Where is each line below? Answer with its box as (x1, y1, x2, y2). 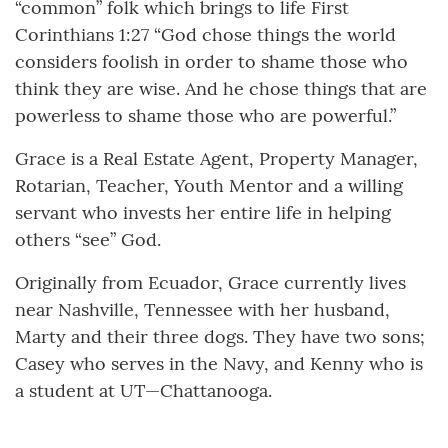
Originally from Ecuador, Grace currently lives (15, 271, 406, 295)
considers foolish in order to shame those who (15, 50, 408, 74)
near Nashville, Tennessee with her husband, (15, 298, 390, 322)
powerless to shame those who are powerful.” (15, 104, 396, 128)
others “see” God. (15, 228, 161, 252)
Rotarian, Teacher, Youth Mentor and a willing (15, 174, 403, 198)
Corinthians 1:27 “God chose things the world (15, 23, 396, 47)
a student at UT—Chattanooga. (15, 379, 272, 403)
